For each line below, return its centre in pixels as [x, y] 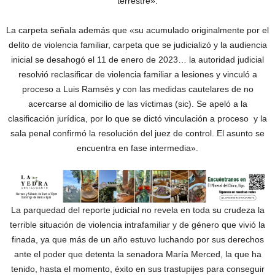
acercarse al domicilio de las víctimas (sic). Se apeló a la [137, 104]
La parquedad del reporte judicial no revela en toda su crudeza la [137, 210]
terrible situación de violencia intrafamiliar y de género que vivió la [137, 225]
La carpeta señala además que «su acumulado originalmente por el [137, 30]
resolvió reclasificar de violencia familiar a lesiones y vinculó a [137, 74]
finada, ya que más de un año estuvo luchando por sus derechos [137, 240]
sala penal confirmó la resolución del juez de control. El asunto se [137, 133]
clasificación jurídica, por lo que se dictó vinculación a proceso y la [137, 118]
